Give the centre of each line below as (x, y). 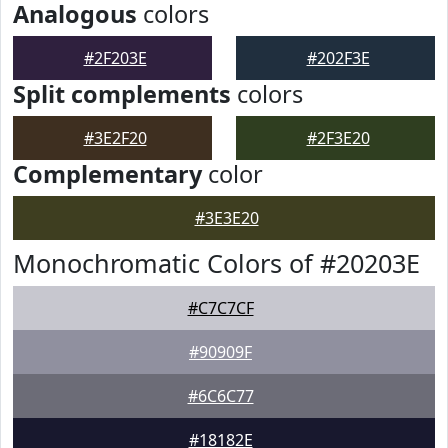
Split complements (122, 94)
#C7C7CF (220, 308)
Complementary (107, 174)
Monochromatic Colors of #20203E (216, 263)
